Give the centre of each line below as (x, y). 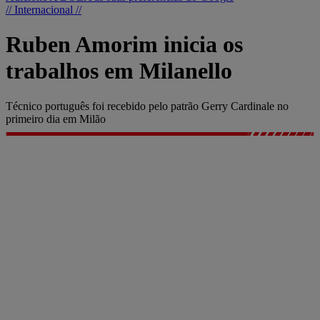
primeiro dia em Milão (56, 119)
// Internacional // (44, 10)
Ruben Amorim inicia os (124, 45)
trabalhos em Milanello (119, 71)
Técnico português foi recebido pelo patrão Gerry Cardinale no (147, 106)
